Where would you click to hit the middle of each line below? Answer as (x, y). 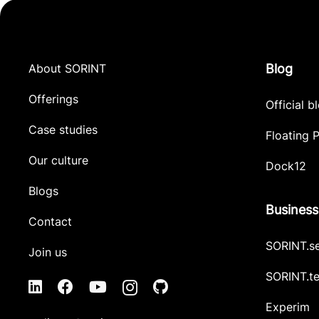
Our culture (58, 160)
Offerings (53, 99)
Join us (48, 252)
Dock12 (286, 166)
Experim (288, 307)
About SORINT (67, 68)
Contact (50, 221)
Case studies (63, 130)
